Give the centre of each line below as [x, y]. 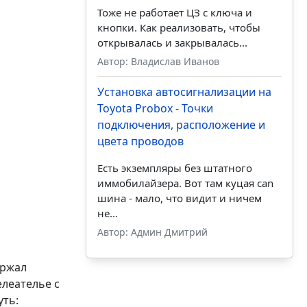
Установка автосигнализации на [184, 92]
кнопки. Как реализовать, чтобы [179, 28]
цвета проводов [140, 142]
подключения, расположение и [181, 125]
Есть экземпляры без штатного [174, 168]
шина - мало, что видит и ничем [179, 198]
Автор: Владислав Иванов [158, 62]
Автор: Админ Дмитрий [152, 232]
